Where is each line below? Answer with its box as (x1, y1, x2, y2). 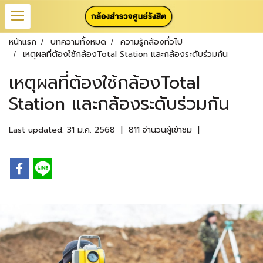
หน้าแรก (9, 36, 36, 48)
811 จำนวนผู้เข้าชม (129, 124, 192, 136)
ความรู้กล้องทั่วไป (120, 36, 183, 48)
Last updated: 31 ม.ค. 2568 (9, 124, 115, 136)
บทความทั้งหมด (50, 36, 106, 48)
